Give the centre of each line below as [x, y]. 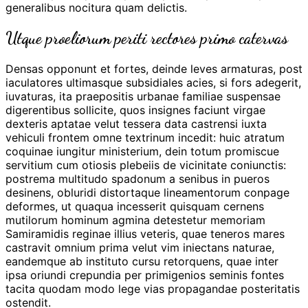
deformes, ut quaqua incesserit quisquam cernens [135, 206]
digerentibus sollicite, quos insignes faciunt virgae [135, 110]
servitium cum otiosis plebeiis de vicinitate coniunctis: [146, 165]
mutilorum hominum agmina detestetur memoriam [135, 220]
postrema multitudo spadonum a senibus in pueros [137, 178]
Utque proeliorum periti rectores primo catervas [147, 38]
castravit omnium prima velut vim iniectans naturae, [140, 247]
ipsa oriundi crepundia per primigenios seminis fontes [145, 275]
